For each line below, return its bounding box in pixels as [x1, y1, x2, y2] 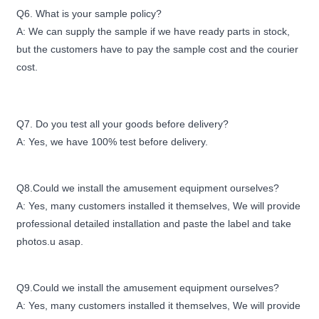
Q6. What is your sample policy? [16, 8, 162, 19]
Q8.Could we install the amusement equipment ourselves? [16, 182, 280, 194]
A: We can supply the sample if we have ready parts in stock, [16, 26, 291, 37]
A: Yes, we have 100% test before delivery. [16, 136, 209, 147]
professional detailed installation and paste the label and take [16, 218, 292, 229]
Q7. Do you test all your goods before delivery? [16, 118, 229, 130]
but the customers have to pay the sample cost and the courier [16, 43, 299, 55]
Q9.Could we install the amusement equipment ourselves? [16, 282, 280, 293]
